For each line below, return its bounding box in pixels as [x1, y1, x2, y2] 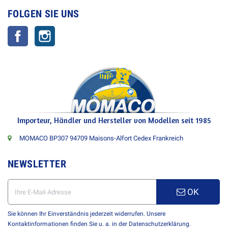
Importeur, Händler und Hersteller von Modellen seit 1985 [17, 116, 211, 126]
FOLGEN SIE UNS [8, 8, 79, 20]
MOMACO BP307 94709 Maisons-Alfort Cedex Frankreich [18, 134, 183, 142]
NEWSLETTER [8, 158, 66, 170]
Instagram [55, 27, 84, 35]
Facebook [28, 27, 56, 35]
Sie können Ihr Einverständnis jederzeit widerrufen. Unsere [8, 210, 165, 218]
